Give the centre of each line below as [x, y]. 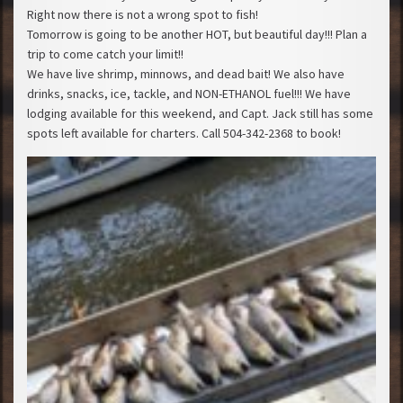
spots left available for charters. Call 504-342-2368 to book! [184, 133]
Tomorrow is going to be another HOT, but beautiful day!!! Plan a [197, 34]
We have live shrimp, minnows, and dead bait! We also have [186, 74]
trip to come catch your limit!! [105, 54]
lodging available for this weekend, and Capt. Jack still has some [200, 113]
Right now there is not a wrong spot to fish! [143, 14]
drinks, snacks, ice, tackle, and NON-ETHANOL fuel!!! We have [189, 94]
